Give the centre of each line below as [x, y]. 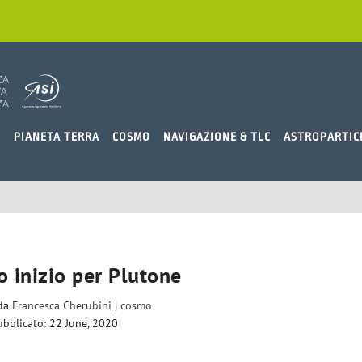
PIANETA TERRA [57, 137]
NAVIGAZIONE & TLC [217, 137]
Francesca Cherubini [62, 305]
